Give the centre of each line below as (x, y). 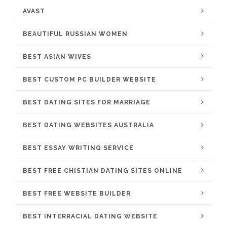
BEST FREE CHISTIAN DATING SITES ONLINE (103, 171)
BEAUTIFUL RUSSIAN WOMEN (75, 34)
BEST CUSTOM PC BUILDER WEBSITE (89, 80)
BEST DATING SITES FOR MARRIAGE (87, 102)
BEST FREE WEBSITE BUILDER (77, 194)
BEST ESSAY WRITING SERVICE (78, 148)
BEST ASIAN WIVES (57, 57)
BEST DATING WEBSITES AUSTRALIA (88, 125)
